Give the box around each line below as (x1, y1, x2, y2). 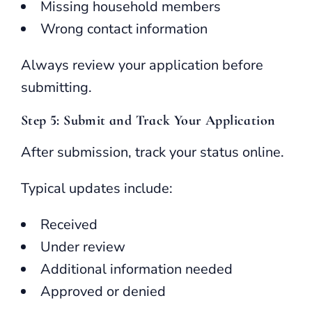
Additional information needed (40, 259, 233, 279)
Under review (40, 237, 125, 256)
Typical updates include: (21, 178, 173, 198)
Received (40, 214, 97, 234)
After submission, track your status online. (21, 142, 284, 162)
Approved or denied (40, 281, 166, 301)
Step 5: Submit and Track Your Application (21, 111, 276, 129)
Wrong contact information (40, 19, 208, 38)
